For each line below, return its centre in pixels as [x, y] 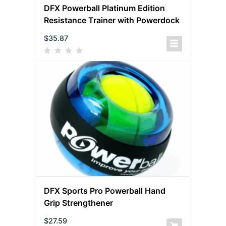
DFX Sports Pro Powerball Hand [105, 191]
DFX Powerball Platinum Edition [105, 8]
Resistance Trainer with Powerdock [112, 20]
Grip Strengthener [79, 203]
